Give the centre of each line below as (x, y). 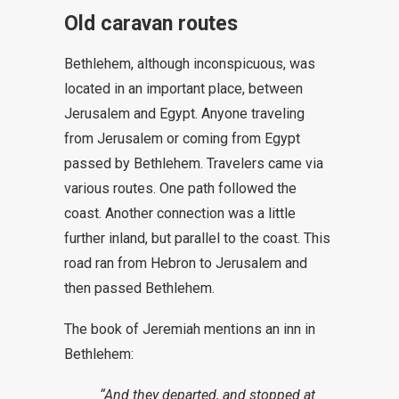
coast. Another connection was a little (180, 213)
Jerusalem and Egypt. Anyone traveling (184, 114)
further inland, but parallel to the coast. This (197, 238)
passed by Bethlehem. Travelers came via (194, 163)
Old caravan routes (151, 24)
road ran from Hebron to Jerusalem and (186, 263)
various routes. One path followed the (180, 188)
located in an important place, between (183, 89)
